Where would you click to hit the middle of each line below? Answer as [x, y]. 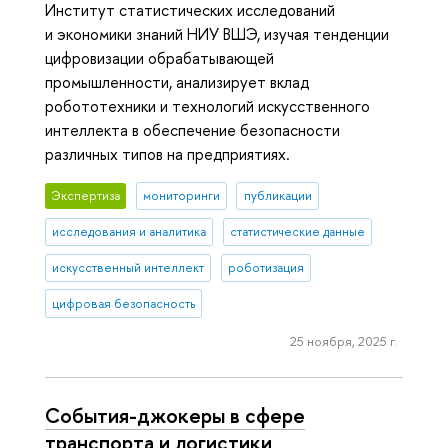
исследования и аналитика [129, 232]
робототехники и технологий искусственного [207, 106]
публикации [277, 196]
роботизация [265, 268]
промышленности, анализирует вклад [177, 82]
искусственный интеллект [128, 268]
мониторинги [181, 196]
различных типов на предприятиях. [167, 154]
